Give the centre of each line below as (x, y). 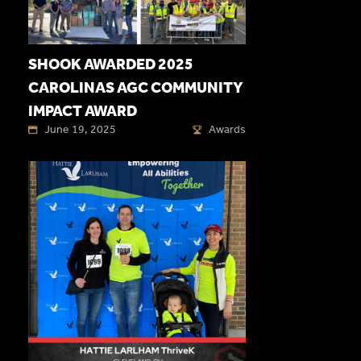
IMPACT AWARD (83, 111)
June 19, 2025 (80, 130)
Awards (227, 130)
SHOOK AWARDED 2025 (111, 64)
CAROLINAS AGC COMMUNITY (136, 88)
